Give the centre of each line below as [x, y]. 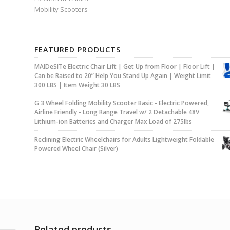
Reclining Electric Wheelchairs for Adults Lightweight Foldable [124, 140]
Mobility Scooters [61, 9]
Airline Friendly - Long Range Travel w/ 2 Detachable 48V [117, 112]
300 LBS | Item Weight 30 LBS [77, 85]
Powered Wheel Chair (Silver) [76, 149]
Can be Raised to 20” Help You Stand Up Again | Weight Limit [123, 76]
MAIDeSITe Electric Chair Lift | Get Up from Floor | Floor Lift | [125, 67]
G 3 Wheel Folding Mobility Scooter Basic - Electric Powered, [122, 103]
